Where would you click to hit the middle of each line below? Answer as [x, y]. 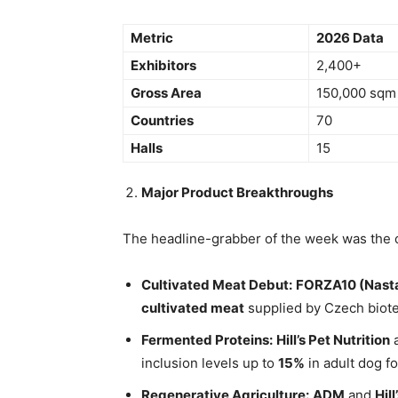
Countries [162, 121]
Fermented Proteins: [207, 340]
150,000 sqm [356, 93]
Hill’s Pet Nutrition [333, 340]
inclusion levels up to [210, 363]
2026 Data [350, 38]
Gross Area [166, 93]
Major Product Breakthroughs [237, 193]
